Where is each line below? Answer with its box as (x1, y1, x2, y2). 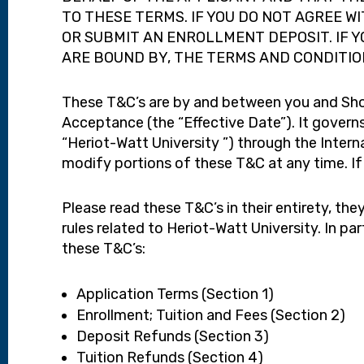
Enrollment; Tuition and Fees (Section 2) (76, 306, 346, 325)
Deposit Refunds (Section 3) (76, 327, 270, 346)
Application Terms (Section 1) (76, 285, 275, 304)
